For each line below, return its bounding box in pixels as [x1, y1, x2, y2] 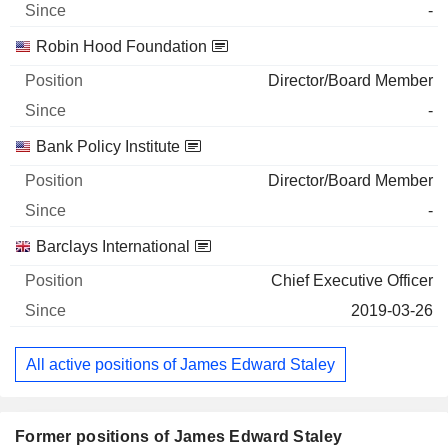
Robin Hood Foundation [36, 38, 207, 55]
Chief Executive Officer [271, 272, 433, 289]
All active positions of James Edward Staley [26, 355, 335, 373]
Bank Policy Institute [36, 138, 180, 155]
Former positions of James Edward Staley [15, 428, 343, 446]
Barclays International [36, 238, 190, 255]
